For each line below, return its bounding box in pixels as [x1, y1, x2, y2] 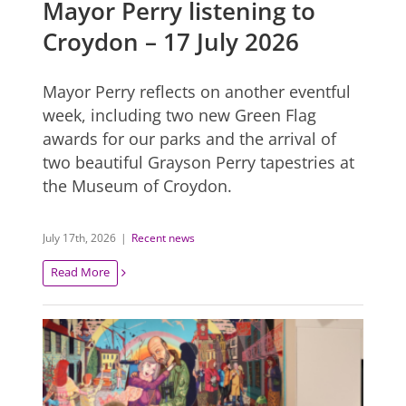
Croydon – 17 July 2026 [43, 24, 300, 58]
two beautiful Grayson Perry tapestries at [43, 150, 355, 173]
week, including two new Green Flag [43, 103, 317, 126]
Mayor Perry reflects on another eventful [43, 80, 352, 102]
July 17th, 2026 [43, 229, 117, 246]
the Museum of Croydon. [43, 174, 233, 197]
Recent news [131, 229, 196, 246]
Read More [51, 263, 111, 280]
